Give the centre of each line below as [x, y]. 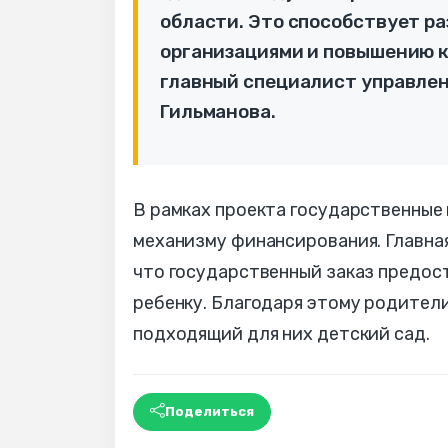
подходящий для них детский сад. [281, 333]
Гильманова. [218, 111]
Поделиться [209, 412]
